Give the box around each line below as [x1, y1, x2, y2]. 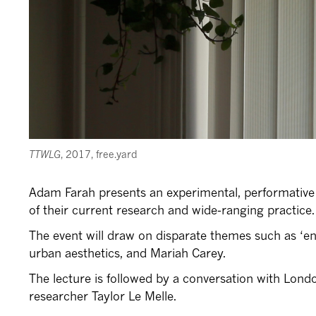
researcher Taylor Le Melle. [29, 288, 177, 303]
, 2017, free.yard [61, 147, 138, 160]
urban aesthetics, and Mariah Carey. [29, 245, 226, 260]
